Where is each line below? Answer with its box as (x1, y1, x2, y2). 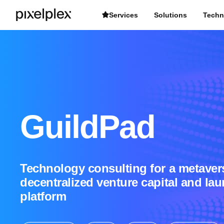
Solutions (154, 10, 187, 19)
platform (20, 189, 66, 203)
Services (109, 10, 138, 19)
